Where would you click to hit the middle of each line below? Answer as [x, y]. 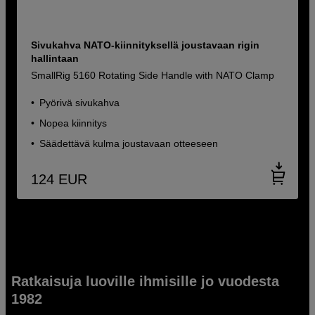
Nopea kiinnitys [73, 123]
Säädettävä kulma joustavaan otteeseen [129, 144]
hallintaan [55, 59]
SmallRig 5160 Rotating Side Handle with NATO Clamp [153, 76]
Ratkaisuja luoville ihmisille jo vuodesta [146, 281]
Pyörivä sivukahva [80, 103]
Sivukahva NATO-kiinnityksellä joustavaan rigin [146, 45]
